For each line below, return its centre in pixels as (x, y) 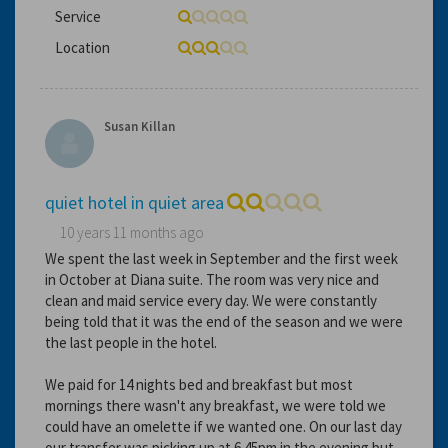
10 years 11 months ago (132, 232)
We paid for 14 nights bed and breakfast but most (199, 384)
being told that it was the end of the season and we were (224, 321)
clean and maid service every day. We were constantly (211, 300)
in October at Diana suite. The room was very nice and (212, 279)
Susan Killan (139, 126)
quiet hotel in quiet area (134, 202)
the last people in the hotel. (131, 342)
